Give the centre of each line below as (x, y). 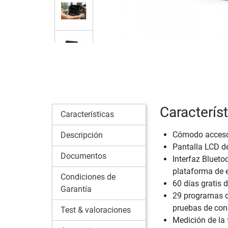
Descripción (82, 135)
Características (87, 114)
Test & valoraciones (96, 210)
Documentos (83, 156)
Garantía (76, 189)
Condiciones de (88, 177)
